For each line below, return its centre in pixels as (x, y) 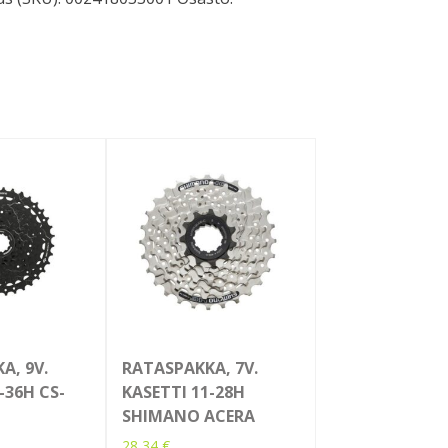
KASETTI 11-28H (183, 392)
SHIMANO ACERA (188, 416)
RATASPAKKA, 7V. (190, 368)
